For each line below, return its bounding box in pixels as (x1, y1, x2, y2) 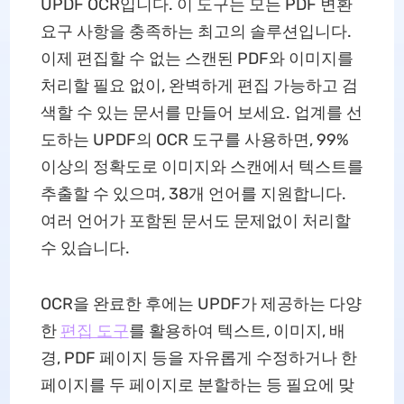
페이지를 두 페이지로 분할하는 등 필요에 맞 (40, 375, 354, 395)
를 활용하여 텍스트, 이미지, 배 (128, 321, 345, 341)
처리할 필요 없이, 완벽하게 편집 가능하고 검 (40, 76, 358, 96)
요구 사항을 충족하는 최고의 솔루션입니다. (40, 22, 352, 41)
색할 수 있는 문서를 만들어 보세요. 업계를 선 (40, 103, 363, 123)
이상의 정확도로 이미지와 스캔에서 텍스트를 (40, 157, 363, 177)
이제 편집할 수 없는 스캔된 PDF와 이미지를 (40, 49, 353, 69)
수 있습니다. (40, 238, 130, 258)
